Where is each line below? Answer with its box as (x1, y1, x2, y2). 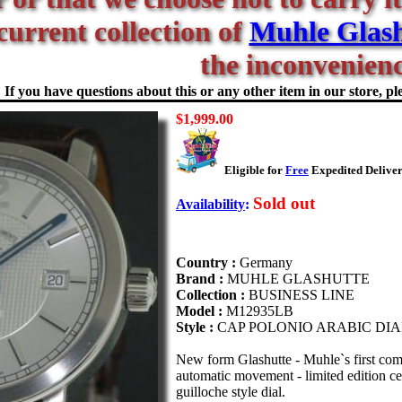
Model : (176, 303, 226, 319)
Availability (176, 197, 245, 212)
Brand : (176, 271, 227, 286)
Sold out (253, 194, 315, 213)
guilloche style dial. (176, 384, 285, 399)
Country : (176, 255, 240, 270)
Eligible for (224, 163, 285, 177)
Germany (240, 255, 293, 270)
